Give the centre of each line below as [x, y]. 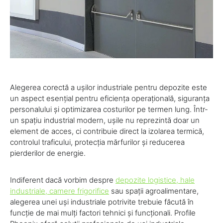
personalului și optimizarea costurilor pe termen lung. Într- [109, 110]
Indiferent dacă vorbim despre [63, 180]
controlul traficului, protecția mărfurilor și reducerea [97, 142]
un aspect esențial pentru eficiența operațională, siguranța [110, 99]
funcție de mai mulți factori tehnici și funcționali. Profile [103, 213]
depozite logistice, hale [155, 180]
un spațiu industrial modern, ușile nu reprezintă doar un [105, 120]
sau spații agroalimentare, [154, 191]
